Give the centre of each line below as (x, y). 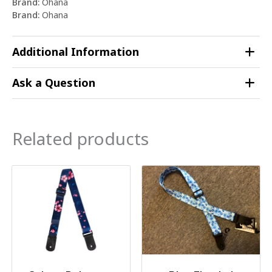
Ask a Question (54, 82)
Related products (80, 138)
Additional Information (76, 51)
